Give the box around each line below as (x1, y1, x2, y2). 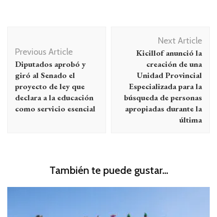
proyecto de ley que (15, 81, 85, 92)
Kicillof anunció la (136, 47, 202, 59)
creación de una (146, 59, 202, 70)
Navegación (7, 25, 75, 42)
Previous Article (15, 46, 73, 58)
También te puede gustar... (49, 164, 168, 177)
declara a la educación (15, 92, 93, 103)
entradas (7, 53, 57, 70)
